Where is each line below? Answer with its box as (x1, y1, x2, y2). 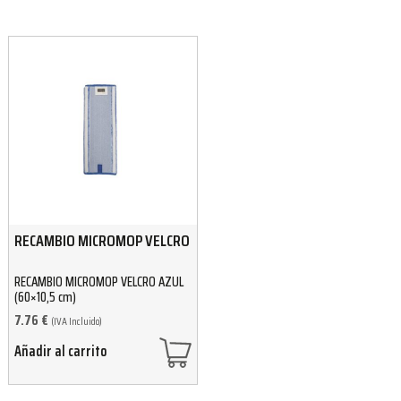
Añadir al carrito (14, 340, 107, 363)
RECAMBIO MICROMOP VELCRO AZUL (14, 270, 183, 293)
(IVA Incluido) (51, 312, 102, 330)
